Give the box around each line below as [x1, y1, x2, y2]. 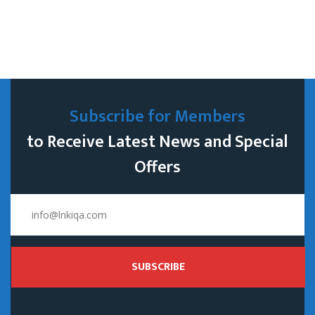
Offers [134, 153, 181, 181]
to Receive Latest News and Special [27, 127, 288, 156]
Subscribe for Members [70, 102, 245, 131]
